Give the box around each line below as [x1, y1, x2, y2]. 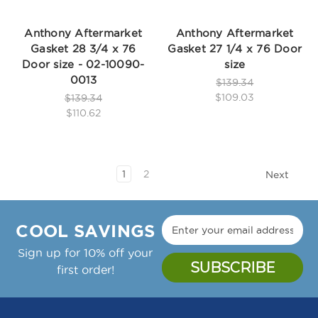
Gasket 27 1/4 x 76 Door [168, 42, 302, 55]
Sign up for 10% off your [18, 246, 153, 260]
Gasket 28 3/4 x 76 [31, 42, 136, 55]
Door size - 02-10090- [22, 57, 145, 70]
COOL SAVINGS [16, 221, 155, 241]
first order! [56, 263, 114, 277]
